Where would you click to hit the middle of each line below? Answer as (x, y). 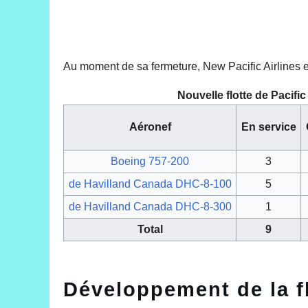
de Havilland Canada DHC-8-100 (150, 184)
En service (268, 126)
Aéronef (150, 126)
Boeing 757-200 (150, 161)
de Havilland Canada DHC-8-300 (150, 206)
